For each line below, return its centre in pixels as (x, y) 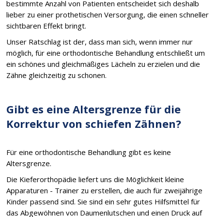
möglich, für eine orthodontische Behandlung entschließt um (106, 53)
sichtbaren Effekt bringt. (46, 26)
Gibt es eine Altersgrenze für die (94, 109)
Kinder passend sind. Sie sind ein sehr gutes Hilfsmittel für (103, 201)
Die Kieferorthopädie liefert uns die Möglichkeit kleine (95, 179)
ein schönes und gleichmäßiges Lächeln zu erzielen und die (103, 64)
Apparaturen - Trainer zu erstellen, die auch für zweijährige (105, 190)
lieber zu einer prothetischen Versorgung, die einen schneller (108, 15)
